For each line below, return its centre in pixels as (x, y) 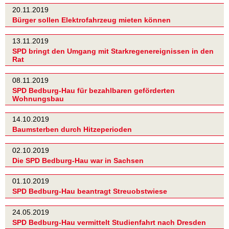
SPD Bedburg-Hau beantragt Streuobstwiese (90, 191)
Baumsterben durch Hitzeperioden (72, 130)
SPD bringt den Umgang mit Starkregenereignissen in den (113, 51)
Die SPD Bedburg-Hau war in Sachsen (78, 160)
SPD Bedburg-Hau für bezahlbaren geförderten (94, 90)
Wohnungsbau (38, 98)
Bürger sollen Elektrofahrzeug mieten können (91, 20)
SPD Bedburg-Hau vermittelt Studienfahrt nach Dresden (109, 222)
